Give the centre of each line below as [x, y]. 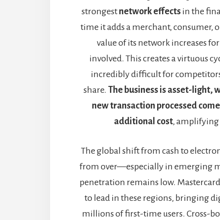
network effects [150, 12]
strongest [100, 12]
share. [96, 90]
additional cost [143, 122]
